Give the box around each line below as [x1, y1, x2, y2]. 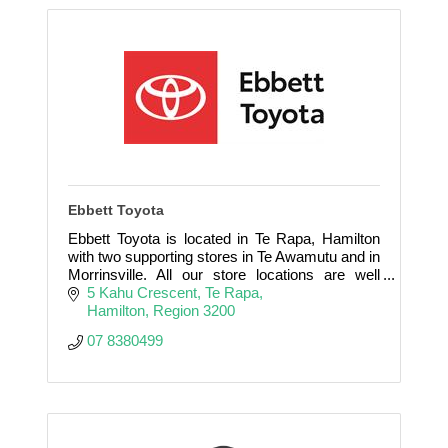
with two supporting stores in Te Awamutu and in [68, 247, 380, 265]
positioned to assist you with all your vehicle [68, 283, 380, 301]
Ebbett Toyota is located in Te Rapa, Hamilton [68, 229, 380, 247]
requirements [68, 301, 154, 319]
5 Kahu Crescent [86, 283, 197, 301]
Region [152, 301, 199, 319]
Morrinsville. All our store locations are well [68, 265, 380, 283]
